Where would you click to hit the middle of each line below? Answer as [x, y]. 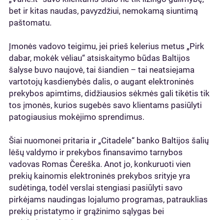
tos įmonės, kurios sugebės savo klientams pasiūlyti [105, 105]
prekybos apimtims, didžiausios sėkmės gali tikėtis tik [109, 93]
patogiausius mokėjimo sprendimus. [77, 117]
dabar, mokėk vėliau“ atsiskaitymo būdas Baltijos [99, 58]
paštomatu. [30, 23]
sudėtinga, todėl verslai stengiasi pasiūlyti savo [96, 188]
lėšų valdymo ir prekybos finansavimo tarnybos [96, 152]
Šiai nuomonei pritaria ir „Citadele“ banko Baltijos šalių [109, 140]
